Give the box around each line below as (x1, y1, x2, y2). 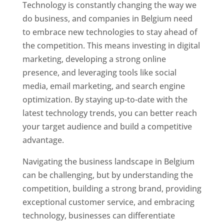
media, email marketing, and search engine (22, 80, 185, 91)
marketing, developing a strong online (22, 53, 166, 64)
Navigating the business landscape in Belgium (22, 155, 194, 167)
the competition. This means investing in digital (22, 39, 200, 51)
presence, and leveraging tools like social (22, 66, 176, 78)
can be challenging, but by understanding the (22, 169, 193, 180)
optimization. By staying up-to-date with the (22, 93, 187, 105)
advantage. (22, 134, 64, 145)
